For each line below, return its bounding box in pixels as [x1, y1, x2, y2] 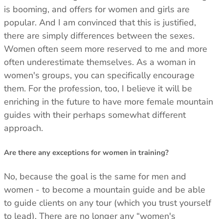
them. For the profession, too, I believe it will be [4, 82, 192, 94]
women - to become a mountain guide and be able [4, 183, 205, 196]
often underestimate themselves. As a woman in [4, 56, 196, 68]
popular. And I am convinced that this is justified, [4, 16, 196, 28]
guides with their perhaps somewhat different [4, 109, 186, 121]
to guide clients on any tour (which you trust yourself [4, 197, 211, 209]
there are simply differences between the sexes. [4, 29, 195, 42]
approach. [4, 122, 43, 134]
